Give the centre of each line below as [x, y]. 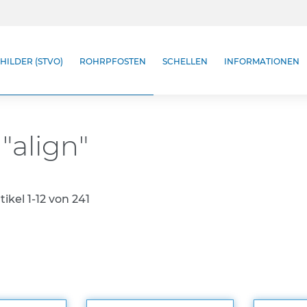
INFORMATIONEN [262, 61]
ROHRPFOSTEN [113, 61]
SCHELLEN [185, 61]
